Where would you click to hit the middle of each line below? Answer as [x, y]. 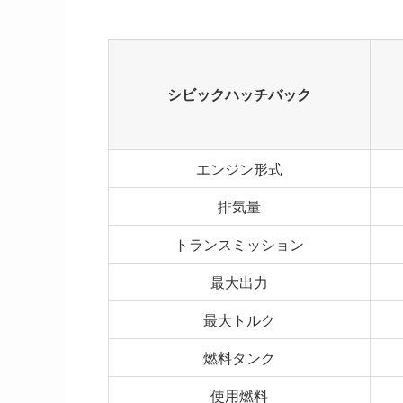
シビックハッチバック [239, 94]
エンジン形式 [239, 168]
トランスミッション [239, 244]
